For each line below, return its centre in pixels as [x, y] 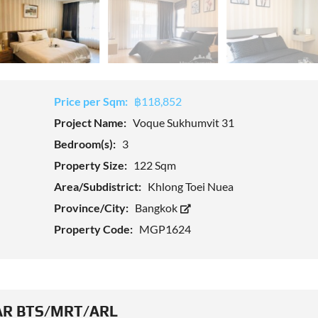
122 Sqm [154, 165]
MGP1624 [165, 229]
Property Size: [91, 165]
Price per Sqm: [92, 102]
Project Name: [91, 123]
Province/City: [92, 208]
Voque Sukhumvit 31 [183, 123]
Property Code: [94, 229]
